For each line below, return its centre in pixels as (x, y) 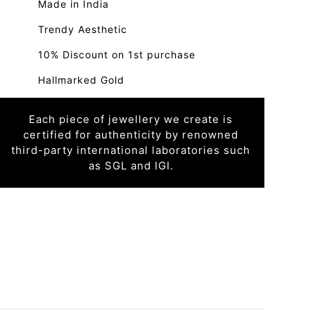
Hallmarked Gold (81, 80)
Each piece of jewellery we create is (131, 119)
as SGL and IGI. (131, 166)
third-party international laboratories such (131, 150)
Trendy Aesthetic (83, 29)
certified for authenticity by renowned (131, 135)
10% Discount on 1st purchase (117, 54)
